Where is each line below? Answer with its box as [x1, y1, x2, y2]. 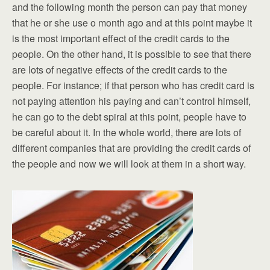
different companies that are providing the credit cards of [12, 141, 251, 155]
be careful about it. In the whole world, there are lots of [12, 125, 241, 139]
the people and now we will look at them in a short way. [12, 157, 246, 171]
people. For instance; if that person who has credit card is [12, 78, 254, 92]
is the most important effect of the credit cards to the [12, 31, 230, 45]
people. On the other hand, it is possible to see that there [12, 47, 251, 61]
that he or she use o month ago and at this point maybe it [12, 16, 252, 30]
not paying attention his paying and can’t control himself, [12, 94, 251, 108]
